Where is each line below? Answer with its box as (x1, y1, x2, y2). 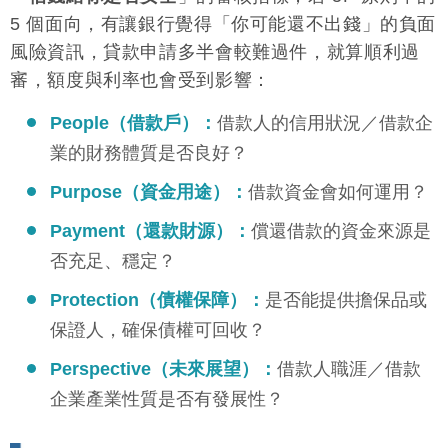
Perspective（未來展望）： (50, 359, 277, 380)
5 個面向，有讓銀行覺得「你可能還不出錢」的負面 (10, 13, 437, 34)
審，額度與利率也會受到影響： (10, 69, 271, 90)
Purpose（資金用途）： (50, 182, 248, 203)
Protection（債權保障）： (50, 290, 265, 311)
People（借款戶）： (50, 113, 217, 134)
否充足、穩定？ (50, 251, 176, 272)
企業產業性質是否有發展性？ (50, 389, 284, 410)
